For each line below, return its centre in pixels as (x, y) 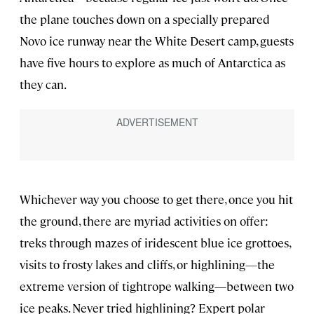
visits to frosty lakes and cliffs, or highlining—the (147, 265)
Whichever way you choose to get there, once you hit (156, 199)
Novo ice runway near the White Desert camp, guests (157, 41)
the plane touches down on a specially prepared (145, 19)
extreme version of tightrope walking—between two (157, 286)
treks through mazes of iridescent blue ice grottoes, (155, 243)
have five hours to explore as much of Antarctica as (152, 63)
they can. (43, 84)
